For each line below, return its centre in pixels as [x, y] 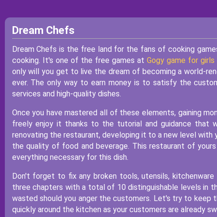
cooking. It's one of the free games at [79, 60]
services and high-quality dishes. [66, 94]
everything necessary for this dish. [70, 157]
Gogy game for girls [181, 60]
